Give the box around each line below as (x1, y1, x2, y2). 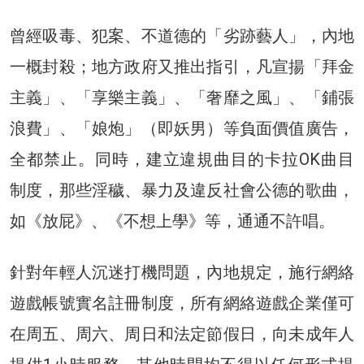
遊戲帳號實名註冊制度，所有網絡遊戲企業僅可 (10, 293, 354, 314)
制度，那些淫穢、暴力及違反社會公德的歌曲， (10, 180, 354, 201)
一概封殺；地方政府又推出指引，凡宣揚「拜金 (10, 57, 354, 77)
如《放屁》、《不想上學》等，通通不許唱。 (10, 211, 335, 232)
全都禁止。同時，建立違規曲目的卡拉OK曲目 (10, 149, 354, 170)
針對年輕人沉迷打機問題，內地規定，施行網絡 (10, 262, 354, 283)
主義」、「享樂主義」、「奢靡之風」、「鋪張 (10, 88, 354, 108)
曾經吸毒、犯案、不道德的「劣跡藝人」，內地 (10, 26, 354, 46)
